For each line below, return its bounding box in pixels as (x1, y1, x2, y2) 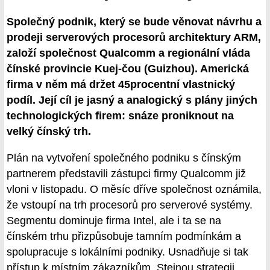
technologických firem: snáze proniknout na (7, 110, 234, 122)
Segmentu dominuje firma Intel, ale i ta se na (7, 215, 221, 227)
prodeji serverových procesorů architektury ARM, (7, 31, 261, 44)
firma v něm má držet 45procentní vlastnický (7, 78, 235, 91)
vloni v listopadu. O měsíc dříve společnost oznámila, (7, 183, 262, 196)
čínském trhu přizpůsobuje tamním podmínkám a (7, 230, 241, 243)
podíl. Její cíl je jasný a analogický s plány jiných (7, 94, 257, 107)
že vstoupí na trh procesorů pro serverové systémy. (7, 199, 253, 212)
